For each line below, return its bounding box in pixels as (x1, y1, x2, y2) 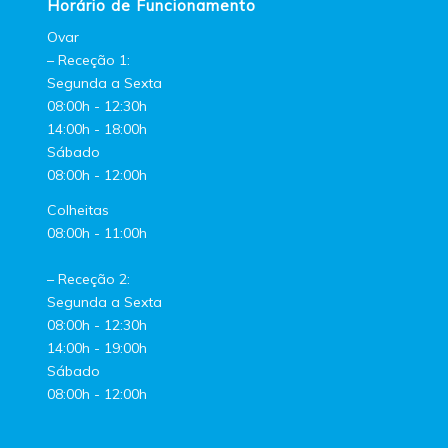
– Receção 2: (46, 269, 130, 288)
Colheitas (46, 200, 109, 219)
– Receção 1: (46, 51, 130, 70)
